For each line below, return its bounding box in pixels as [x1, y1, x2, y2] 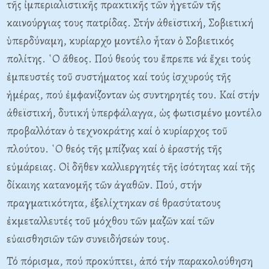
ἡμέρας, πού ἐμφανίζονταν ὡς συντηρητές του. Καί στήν [7, 87, 259, 103]
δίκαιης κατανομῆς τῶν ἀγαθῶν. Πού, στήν [7, 177, 202, 193]
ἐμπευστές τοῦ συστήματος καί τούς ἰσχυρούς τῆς [7, 69, 231, 85]
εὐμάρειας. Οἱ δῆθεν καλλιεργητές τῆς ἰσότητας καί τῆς [7, 159, 255, 175]
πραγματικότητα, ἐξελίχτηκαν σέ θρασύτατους [7, 195, 221, 211]
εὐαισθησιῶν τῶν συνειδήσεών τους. [7, 231, 170, 247]
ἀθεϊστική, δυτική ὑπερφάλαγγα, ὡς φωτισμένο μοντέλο [7, 105, 262, 121]
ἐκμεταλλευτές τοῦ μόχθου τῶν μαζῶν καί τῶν [7, 213, 214, 229]
